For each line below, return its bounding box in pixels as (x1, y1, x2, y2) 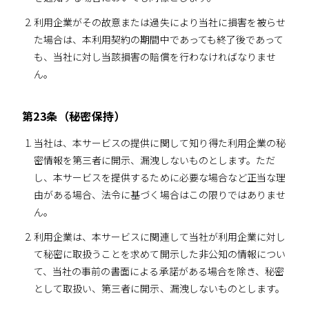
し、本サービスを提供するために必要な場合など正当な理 (33, 170, 286, 184)
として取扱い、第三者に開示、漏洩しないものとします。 (33, 281, 286, 295)
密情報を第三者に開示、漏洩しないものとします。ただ (33, 152, 276, 167)
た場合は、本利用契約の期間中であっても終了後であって (33, 32, 284, 46)
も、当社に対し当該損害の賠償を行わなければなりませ (33, 49, 277, 63)
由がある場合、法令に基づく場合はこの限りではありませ (33, 187, 286, 201)
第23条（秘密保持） (22, 107, 126, 124)
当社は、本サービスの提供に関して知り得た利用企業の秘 (33, 135, 286, 150)
